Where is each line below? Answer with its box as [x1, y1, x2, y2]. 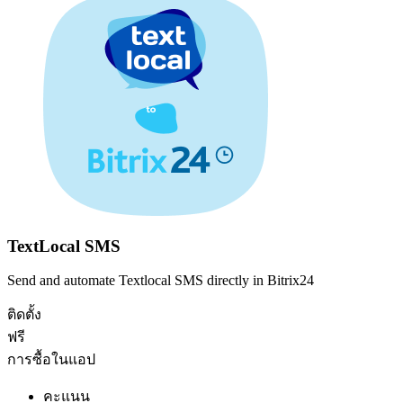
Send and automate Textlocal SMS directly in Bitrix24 [7, 273, 314, 289]
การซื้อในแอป [7, 352, 95, 368]
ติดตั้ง [7, 307, 41, 323]
